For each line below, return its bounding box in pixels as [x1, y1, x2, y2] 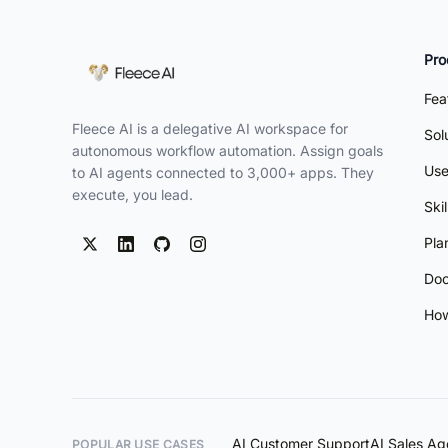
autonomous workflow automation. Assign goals [72, 141, 383, 159]
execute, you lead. [72, 185, 193, 203]
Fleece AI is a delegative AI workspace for [72, 119, 348, 137]
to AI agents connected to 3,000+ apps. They [72, 163, 374, 181]
